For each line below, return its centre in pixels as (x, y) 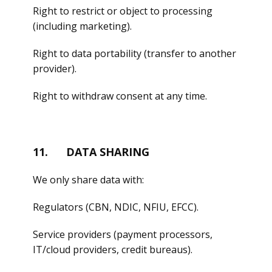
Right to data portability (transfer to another (134, 53)
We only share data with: (88, 180)
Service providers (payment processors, (123, 234)
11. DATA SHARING (91, 152)
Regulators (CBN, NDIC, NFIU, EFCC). (116, 207)
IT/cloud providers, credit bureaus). (113, 250)
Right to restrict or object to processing (123, 11)
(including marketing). (82, 26)
